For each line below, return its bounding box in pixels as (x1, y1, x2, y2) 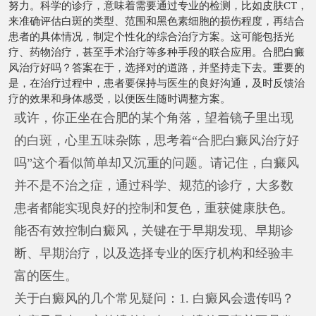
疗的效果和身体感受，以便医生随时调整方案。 (8, 92, 231, 104)
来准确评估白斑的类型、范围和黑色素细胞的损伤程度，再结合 (8, 15, 305, 27)
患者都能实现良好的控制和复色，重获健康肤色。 (14, 200, 294, 215)
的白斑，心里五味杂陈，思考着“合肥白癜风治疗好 (14, 133, 300, 147)
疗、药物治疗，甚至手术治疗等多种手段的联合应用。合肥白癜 (8, 46, 305, 58)
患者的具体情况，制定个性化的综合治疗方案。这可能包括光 (8, 30, 294, 42)
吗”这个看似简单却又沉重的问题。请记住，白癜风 (14, 155, 300, 170)
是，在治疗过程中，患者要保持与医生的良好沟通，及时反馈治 (8, 77, 305, 89)
